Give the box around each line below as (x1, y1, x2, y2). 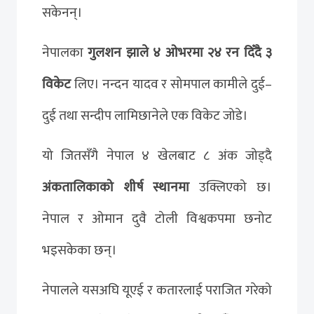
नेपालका (42, 41, 88, 64)
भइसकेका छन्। (42, 238, 117, 261)
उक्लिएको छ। (189, 175, 272, 198)
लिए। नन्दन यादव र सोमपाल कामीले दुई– (71, 72, 272, 95)
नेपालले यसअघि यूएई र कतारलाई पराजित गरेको (42, 278, 272, 301)
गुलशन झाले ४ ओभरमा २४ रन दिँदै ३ (88, 41, 272, 64)
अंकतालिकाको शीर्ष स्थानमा (42, 175, 189, 198)
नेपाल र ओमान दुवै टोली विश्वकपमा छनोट (42, 207, 272, 230)
